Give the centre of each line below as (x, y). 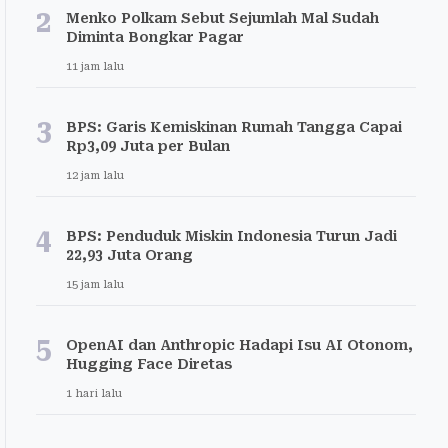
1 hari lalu (94, 393)
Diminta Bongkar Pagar (155, 37)
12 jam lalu (95, 175)
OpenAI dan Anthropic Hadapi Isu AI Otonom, (239, 345)
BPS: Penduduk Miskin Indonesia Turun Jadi (231, 236)
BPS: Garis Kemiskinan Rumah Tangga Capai (234, 127)
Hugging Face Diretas (149, 364)
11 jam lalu (95, 66)
